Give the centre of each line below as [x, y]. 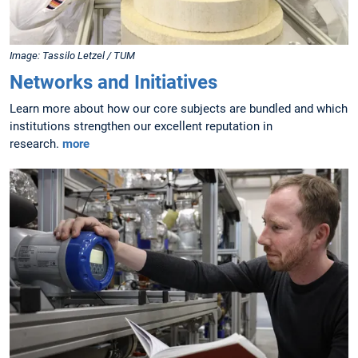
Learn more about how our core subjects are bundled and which [179, 109]
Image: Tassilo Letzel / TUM [72, 56]
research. [36, 144]
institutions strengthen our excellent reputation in [141, 127]
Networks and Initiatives [113, 83]
